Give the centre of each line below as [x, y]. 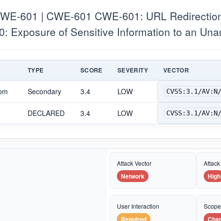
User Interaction [138, 206]
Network [133, 176]
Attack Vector [134, 163]
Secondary [44, 91]
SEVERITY [133, 70]
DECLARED [46, 113]
